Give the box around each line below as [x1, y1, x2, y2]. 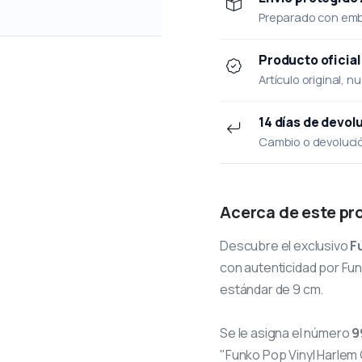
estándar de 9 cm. [220, 280, 324, 298]
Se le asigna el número [220, 323, 352, 342]
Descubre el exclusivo [220, 236, 351, 255]
